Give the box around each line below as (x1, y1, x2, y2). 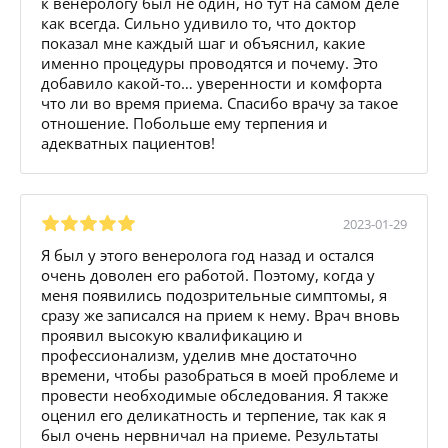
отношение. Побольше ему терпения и (41, 112, 328, 133)
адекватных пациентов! (41, 132, 215, 153)
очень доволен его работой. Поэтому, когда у (41, 264, 375, 285)
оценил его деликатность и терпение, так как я (41, 404, 386, 425)
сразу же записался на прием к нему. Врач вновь (41, 304, 400, 325)
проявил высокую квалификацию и (41, 324, 303, 345)
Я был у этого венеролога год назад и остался (41, 244, 374, 265)
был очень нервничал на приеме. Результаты (41, 424, 379, 445)
